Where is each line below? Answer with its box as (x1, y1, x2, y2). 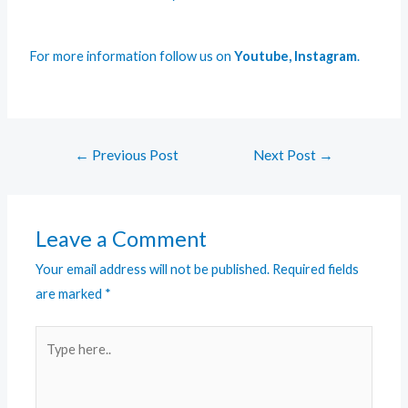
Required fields (272, 261, 360, 278)
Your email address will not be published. (36, 261, 270, 278)
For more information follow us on (29, 47, 235, 64)
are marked (36, 286, 106, 302)
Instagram (294, 47, 358, 64)
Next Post (253, 146, 320, 163)
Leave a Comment (36, 226, 208, 252)
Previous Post (88, 146, 178, 163)
